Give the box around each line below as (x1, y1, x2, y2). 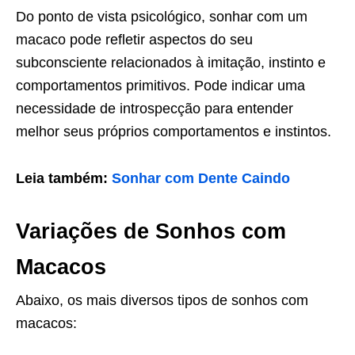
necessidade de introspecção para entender (16, 100, 293, 116)
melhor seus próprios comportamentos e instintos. (16, 123, 331, 139)
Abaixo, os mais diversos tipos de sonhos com (16, 292, 308, 308)
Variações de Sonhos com (16, 219, 286, 243)
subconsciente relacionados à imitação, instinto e (16, 54, 326, 71)
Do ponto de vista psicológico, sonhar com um (16, 8, 307, 25)
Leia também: (16, 170, 112, 186)
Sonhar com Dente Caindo (112, 170, 290, 186)
